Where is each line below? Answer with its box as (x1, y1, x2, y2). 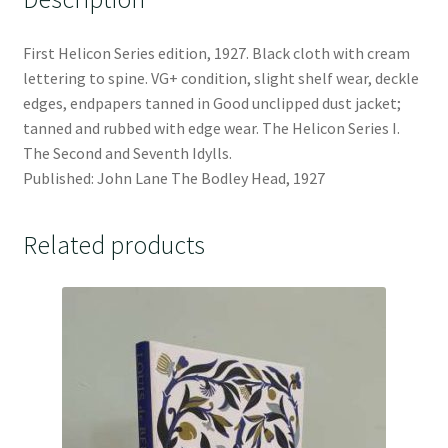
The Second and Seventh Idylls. (22, 142, 232, 163)
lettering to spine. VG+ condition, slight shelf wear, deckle (22, 67, 419, 88)
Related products (22, 228, 205, 261)
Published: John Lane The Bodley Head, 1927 (22, 167, 325, 188)
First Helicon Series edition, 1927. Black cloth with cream (22, 42, 410, 63)
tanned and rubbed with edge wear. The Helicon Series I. (22, 117, 400, 138)
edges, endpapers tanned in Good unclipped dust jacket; (22, 92, 401, 113)
